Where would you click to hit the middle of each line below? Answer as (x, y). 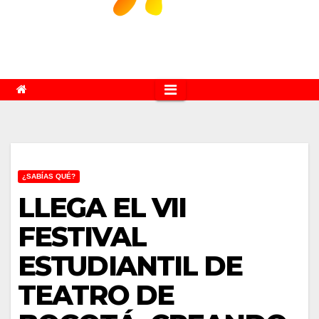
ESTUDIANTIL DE (130, 266)
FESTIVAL (82, 237)
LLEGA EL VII (102, 208)
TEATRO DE (96, 295)
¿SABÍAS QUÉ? (49, 176)
